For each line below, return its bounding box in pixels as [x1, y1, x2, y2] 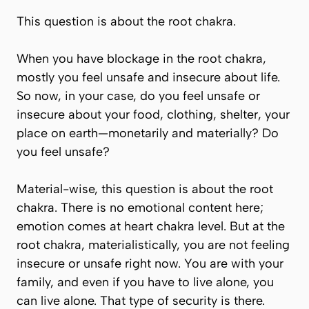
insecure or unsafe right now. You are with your [17, 256, 283, 271]
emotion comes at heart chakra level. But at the [17, 219, 285, 234]
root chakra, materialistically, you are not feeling [17, 237, 290, 252]
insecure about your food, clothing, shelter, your [17, 107, 290, 122]
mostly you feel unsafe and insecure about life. [17, 70, 280, 85]
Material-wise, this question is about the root [17, 181, 273, 197]
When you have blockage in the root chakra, [17, 51, 266, 66]
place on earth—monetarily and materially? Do [17, 126, 279, 141]
